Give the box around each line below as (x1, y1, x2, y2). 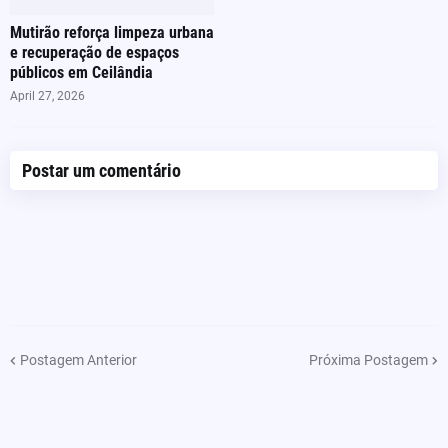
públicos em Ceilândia (10, 63, 153, 82)
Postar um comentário (22, 160, 181, 181)
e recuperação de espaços (10, 43, 179, 62)
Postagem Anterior (20, 351, 137, 368)
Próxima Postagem (309, 351, 428, 368)
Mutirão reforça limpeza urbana (10, 23, 214, 42)
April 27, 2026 (10, 89, 85, 103)
